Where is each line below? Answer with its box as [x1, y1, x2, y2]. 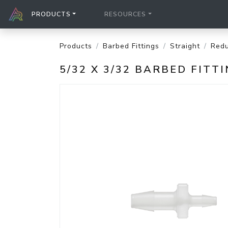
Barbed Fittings [103, 41, 159, 51]
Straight [170, 41, 200, 51]
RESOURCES [104, 10, 147, 18]
